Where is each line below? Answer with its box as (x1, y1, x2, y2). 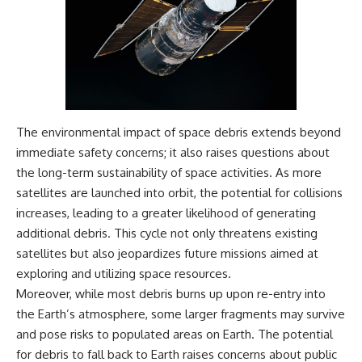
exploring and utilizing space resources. (16, 266, 231, 282)
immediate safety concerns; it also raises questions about (16, 145, 330, 161)
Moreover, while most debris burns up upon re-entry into (16, 286, 326, 302)
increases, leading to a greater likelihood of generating (16, 205, 316, 221)
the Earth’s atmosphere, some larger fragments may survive (16, 306, 345, 322)
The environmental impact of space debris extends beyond (16, 124, 341, 141)
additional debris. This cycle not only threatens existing (16, 225, 318, 242)
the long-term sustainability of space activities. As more (16, 165, 322, 181)
